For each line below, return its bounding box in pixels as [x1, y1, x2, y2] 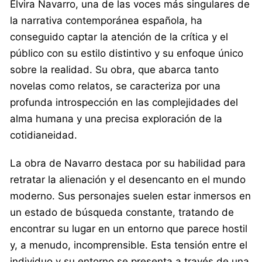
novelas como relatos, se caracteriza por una [10, 80, 220, 92]
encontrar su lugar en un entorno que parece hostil [10, 222, 247, 235]
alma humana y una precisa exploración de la [10, 112, 222, 125]
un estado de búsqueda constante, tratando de [10, 206, 234, 218]
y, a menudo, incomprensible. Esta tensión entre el [10, 239, 247, 251]
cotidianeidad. [10, 129, 77, 141]
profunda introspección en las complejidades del [10, 96, 238, 108]
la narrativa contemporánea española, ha [10, 14, 202, 26]
